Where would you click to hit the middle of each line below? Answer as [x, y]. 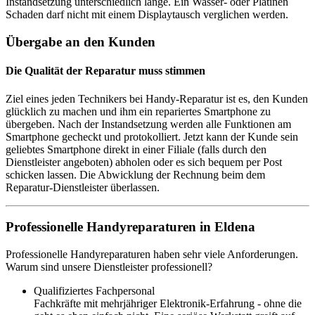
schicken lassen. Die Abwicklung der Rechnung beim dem [135, 174]
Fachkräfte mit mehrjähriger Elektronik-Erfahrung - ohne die [168, 303]
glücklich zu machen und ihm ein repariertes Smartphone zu [138, 111]
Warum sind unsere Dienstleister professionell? [109, 266]
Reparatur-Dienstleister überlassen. [83, 187]
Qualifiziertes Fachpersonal [94, 290]
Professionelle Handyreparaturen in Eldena [130, 227]
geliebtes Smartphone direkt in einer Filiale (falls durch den [136, 149]
